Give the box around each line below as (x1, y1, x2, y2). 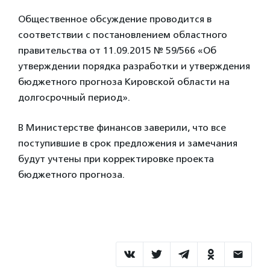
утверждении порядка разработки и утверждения (18, 60, 250, 72)
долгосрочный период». (18, 92, 130, 103)
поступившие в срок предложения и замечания (18, 137, 237, 149)
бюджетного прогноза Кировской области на (18, 76, 230, 87)
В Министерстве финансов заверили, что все (18, 122, 226, 133)
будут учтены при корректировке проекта (18, 153, 214, 165)
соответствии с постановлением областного (18, 29, 227, 40)
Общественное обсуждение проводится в (18, 13, 212, 25)
